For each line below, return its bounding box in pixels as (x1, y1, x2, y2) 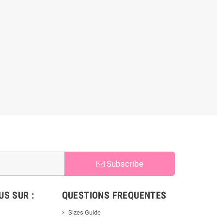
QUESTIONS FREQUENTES (62, 189, 167, 201)
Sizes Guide (68, 209, 101, 216)
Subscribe (104, 159, 143, 169)
